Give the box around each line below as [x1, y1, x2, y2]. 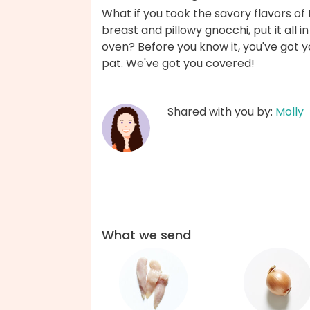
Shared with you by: [167, 104, 275, 120]
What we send [102, 226, 191, 244]
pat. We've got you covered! [102, 55, 255, 72]
